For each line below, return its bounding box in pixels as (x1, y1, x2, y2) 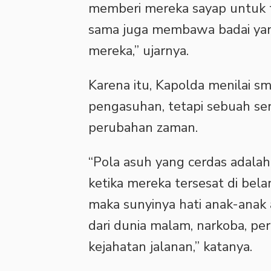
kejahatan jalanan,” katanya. (88, 238, 252, 256)
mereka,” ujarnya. (88, 42, 189, 60)
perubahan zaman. (88, 119, 198, 137)
